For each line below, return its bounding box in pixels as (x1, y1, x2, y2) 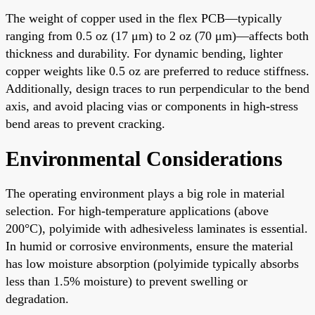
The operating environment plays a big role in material (6, 186, 285, 200)
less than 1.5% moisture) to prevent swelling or (6, 274, 247, 288)
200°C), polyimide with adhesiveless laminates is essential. (6, 221, 308, 236)
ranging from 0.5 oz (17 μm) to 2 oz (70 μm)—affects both (6, 28, 309, 43)
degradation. (6, 291, 69, 306)
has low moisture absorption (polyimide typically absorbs (6, 256, 299, 271)
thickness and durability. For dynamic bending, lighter (6, 46, 283, 60)
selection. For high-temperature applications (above (6, 203, 269, 218)
